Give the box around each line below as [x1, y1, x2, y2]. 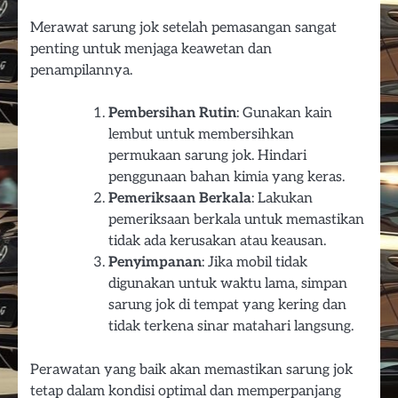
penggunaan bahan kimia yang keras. [108, 168, 345, 186]
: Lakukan [251, 189, 313, 207]
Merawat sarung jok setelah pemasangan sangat [30, 19, 337, 37]
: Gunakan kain [236, 104, 332, 122]
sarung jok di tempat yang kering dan [108, 296, 346, 314]
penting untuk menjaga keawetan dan [30, 40, 272, 59]
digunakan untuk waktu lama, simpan [108, 275, 347, 292]
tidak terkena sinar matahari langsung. [108, 317, 354, 335]
